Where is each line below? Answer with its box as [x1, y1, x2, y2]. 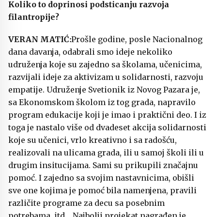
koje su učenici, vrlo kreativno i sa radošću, [8, 135, 177, 145]
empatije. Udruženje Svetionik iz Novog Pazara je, [8, 84, 200, 94]
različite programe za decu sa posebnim [8, 198, 165, 208]
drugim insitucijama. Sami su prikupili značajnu [8, 160, 198, 170]
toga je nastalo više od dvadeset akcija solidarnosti [8, 122, 206, 132]
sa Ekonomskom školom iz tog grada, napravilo [8, 97, 196, 107]
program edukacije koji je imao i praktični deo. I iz [8, 109, 206, 120]
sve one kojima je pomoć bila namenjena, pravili [8, 185, 197, 195]
